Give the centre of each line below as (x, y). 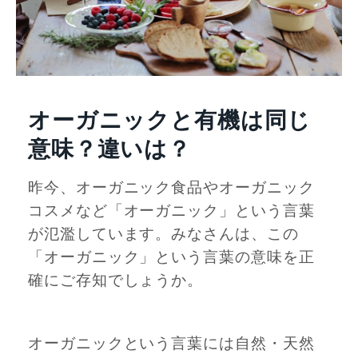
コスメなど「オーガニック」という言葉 (171, 211)
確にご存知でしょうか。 (116, 281)
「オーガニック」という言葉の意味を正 (171, 258)
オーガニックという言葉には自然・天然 (171, 343)
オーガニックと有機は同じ (170, 121)
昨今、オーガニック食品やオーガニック (171, 188)
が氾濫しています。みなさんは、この (163, 235)
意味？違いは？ (109, 149)
